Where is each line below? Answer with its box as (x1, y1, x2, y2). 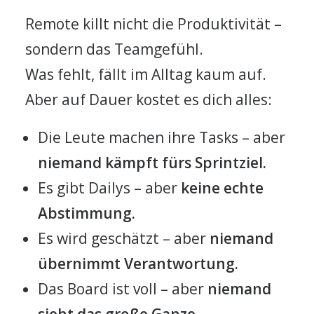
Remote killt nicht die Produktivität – (25, 14, 282, 34)
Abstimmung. (38, 203, 135, 223)
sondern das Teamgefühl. (25, 39, 203, 59)
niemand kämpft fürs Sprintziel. (38, 153, 266, 172)
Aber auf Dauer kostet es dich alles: (25, 90, 272, 109)
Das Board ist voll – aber (38, 279, 204, 299)
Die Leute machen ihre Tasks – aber (38, 128, 285, 147)
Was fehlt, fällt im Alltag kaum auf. (25, 64, 266, 84)
